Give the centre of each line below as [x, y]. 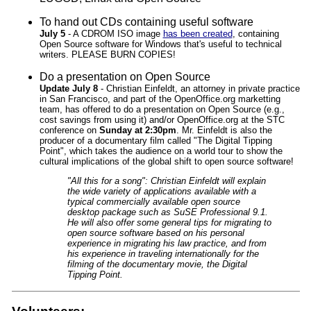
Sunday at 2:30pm [137, 130]
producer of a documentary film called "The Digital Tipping [155, 140]
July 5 [52, 33]
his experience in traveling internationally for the [163, 253]
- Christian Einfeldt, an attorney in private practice [199, 88]
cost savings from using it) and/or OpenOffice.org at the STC [162, 119]
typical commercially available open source [153, 201]
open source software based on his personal [155, 233]
